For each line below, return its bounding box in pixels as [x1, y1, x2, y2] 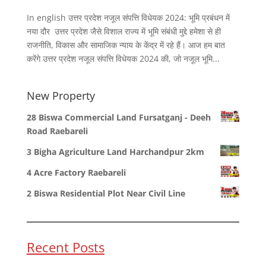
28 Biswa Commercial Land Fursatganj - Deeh [26, 111, 211, 123]
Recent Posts [26, 237, 104, 256]
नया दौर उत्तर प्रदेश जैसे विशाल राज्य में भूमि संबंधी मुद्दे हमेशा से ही [26, 25, 221, 37]
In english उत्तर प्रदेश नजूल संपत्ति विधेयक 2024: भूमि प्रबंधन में [26, 11, 230, 23]
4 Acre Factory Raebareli [26, 166, 126, 178]
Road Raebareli [26, 125, 88, 137]
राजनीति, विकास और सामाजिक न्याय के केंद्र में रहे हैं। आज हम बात [26, 39, 225, 50]
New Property [26, 88, 95, 103]
